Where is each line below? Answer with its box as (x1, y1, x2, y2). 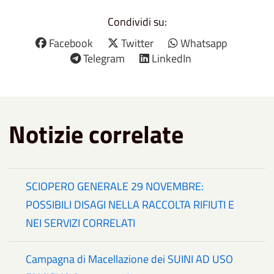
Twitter (120, 35, 154, 52)
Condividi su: (107, 13, 167, 31)
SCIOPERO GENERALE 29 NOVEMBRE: (26, 178, 204, 195)
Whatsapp (180, 35, 227, 52)
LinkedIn (152, 50, 191, 67)
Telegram (83, 50, 125, 67)
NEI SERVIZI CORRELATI (26, 215, 135, 232)
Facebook (48, 35, 93, 52)
